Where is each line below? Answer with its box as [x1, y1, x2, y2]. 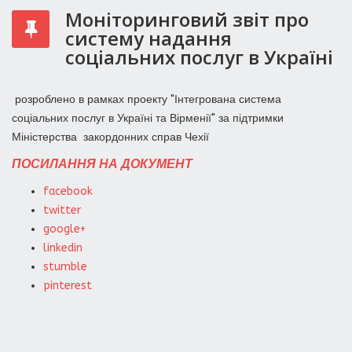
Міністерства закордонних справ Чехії [12, 130, 209, 144]
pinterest [43, 279, 92, 292]
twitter [43, 203, 81, 217]
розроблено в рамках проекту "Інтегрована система [12, 93, 281, 106]
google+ [43, 222, 86, 236]
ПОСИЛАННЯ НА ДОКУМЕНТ [12, 157, 192, 170]
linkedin [43, 241, 82, 255]
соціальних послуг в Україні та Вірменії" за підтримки [12, 112, 284, 125]
